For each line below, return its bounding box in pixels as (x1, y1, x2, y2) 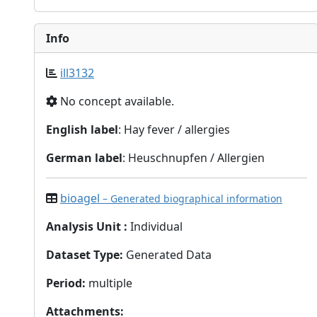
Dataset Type (46, 246, 120, 263)
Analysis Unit (46, 218, 121, 234)
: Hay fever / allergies (118, 121, 230, 137)
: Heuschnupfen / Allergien (122, 149, 265, 166)
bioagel (60, 190, 103, 206)
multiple (86, 275, 132, 291)
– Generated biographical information (103, 191, 282, 205)
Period (46, 275, 82, 291)
